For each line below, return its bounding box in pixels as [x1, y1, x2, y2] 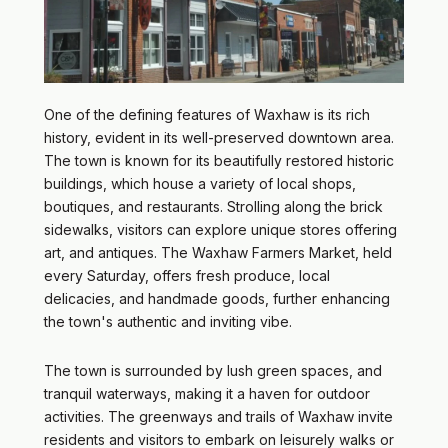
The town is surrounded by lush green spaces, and [44, 362, 382, 380]
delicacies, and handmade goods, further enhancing [44, 289, 390, 307]
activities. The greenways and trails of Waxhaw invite [44, 408, 393, 426]
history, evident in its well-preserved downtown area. [44, 128, 394, 146]
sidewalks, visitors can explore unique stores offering [44, 220, 397, 238]
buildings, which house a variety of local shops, [44, 174, 356, 192]
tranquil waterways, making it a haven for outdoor [44, 385, 370, 403]
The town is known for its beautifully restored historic [44, 151, 394, 169]
